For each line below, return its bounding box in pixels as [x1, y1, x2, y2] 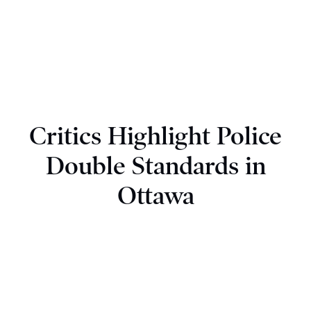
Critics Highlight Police [29, 121, 282, 152]
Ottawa [117, 180, 194, 212]
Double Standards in [45, 151, 266, 182]
